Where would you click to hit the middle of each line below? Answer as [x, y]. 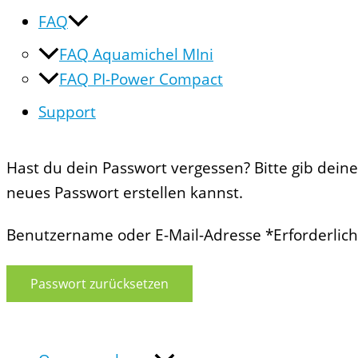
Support [67, 112]
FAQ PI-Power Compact [141, 79]
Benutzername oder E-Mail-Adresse [136, 235]
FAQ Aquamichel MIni [136, 54]
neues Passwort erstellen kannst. [125, 193]
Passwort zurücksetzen [99, 284]
